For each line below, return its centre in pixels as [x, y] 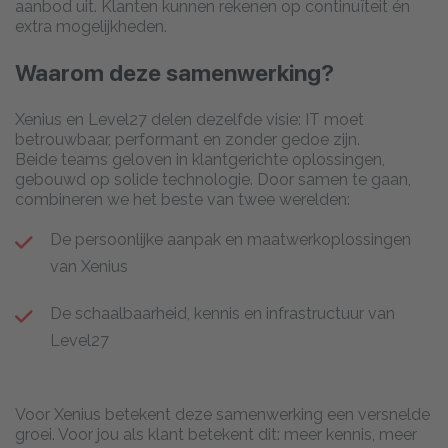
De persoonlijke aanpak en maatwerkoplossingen [230, 239]
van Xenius [89, 266]
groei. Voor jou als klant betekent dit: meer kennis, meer [216, 434]
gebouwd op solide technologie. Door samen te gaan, [213, 179]
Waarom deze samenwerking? [174, 72]
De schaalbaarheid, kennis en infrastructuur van [222, 313]
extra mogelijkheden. [91, 26]
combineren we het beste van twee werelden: [182, 199]
